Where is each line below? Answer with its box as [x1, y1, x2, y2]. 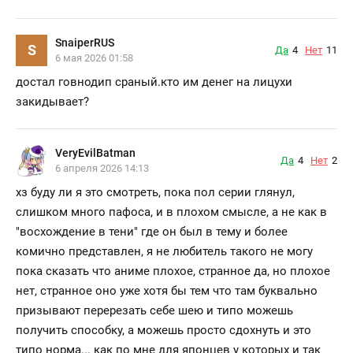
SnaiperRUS [55, 36, 114, 50]
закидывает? [16, 94, 89, 109]
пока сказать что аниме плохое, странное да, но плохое [16, 263, 330, 278]
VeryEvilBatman [55, 147, 136, 160]
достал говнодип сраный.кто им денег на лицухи [16, 74, 292, 89]
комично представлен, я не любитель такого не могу [16, 243, 313, 258]
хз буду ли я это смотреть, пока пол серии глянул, [16, 184, 295, 199]
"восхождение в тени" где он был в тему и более [16, 224, 288, 239]
